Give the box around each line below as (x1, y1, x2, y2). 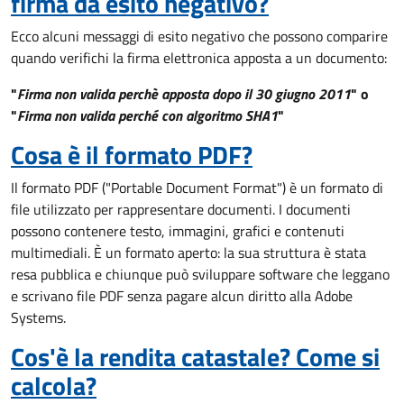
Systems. (11, 307, 66, 328)
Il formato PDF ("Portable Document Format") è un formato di (11, 177, 383, 198)
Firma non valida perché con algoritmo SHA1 (17, 105, 278, 126)
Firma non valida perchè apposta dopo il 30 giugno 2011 (17, 83, 351, 105)
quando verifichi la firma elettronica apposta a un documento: (11, 47, 387, 69)
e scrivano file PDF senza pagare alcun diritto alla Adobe (11, 285, 353, 307)
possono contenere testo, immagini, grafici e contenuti (11, 220, 344, 242)
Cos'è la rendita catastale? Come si (11, 337, 380, 376)
